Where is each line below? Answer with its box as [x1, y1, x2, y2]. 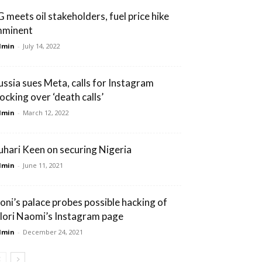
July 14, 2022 [23, 41, 60, 50]
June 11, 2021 [23, 160, 63, 170]
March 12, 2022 [23, 108, 69, 117]
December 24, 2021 [23, 227, 83, 236]
